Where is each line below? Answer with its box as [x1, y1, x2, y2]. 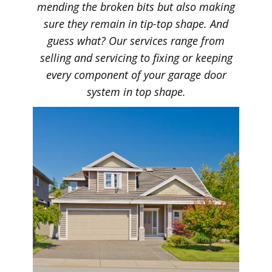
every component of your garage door [46, 67, 226, 82]
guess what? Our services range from [47, 33, 225, 48]
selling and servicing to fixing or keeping [39, 50, 233, 65]
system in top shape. [86, 84, 186, 99]
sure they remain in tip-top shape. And [44, 16, 228, 31]
